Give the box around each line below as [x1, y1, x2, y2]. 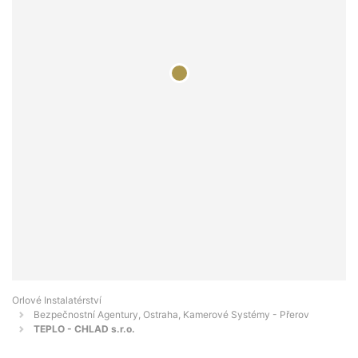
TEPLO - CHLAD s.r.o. [34, 323, 135, 336]
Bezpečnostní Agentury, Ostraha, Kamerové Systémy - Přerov [34, 308, 309, 321]
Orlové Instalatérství [12, 294, 101, 307]
